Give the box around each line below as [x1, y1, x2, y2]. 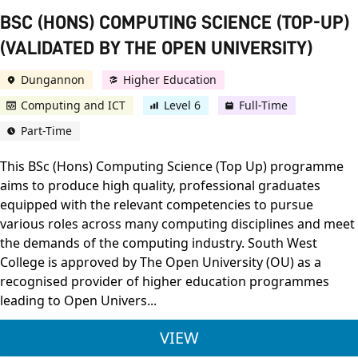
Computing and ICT [21, 97, 125, 113]
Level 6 [164, 97, 201, 113]
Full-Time [239, 97, 288, 113]
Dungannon [21, 72, 85, 88]
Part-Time [21, 123, 72, 139]
